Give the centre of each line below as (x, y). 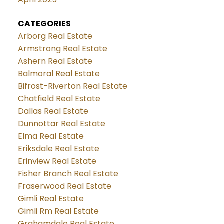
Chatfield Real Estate (59, 98)
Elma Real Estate (51, 136)
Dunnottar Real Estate (61, 123)
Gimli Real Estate (51, 198)
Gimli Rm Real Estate (58, 211)
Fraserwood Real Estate (64, 186)
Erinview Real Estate (57, 161)
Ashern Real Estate (55, 61)
